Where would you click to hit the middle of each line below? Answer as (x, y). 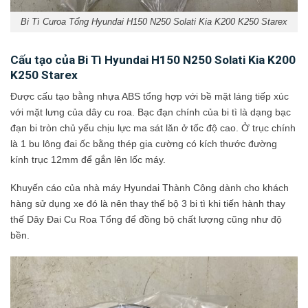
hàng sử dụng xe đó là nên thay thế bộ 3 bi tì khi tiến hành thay (148, 204)
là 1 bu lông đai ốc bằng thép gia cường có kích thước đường (144, 143)
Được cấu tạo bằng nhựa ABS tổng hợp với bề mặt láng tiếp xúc (150, 96)
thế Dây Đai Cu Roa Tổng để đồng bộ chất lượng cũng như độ (146, 220)
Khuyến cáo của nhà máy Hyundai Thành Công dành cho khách (150, 188)
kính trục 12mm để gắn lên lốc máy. (88, 159)
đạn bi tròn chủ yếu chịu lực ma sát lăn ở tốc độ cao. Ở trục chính (153, 128)
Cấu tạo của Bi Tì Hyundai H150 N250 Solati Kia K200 (153, 60)
